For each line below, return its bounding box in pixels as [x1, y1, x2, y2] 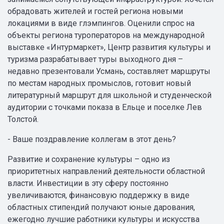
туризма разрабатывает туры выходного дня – [7, 54, 183, 64]
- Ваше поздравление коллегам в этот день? [7, 134, 176, 144]
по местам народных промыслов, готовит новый [7, 78, 191, 88]
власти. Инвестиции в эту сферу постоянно [7, 178, 168, 188]
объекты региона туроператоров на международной [7, 30, 204, 40]
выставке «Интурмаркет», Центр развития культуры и [7, 42, 210, 52]
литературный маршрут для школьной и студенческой [7, 90, 211, 100]
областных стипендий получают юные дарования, [7, 202, 195, 212]
